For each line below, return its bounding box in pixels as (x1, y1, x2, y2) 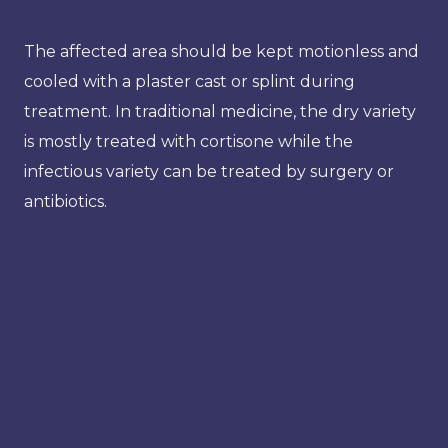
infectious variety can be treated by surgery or (24, 161, 394, 181)
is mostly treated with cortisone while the (24, 131, 353, 151)
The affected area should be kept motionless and (24, 41, 419, 61)
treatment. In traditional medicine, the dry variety (24, 101, 416, 121)
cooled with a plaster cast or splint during (24, 71, 355, 91)
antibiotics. (24, 191, 107, 211)
